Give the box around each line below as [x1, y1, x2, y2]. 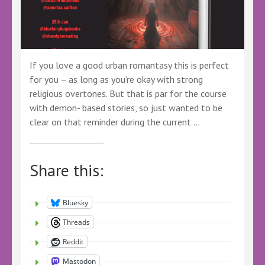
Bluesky [63, 197, 88, 208]
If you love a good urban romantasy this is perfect [30, 59, 229, 71]
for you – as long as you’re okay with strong [30, 73, 203, 85]
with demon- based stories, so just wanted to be [30, 102, 222, 114]
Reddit [63, 236, 83, 247]
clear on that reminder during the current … [30, 116, 200, 128]
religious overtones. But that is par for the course [30, 88, 227, 99]
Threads [63, 216, 90, 227]
